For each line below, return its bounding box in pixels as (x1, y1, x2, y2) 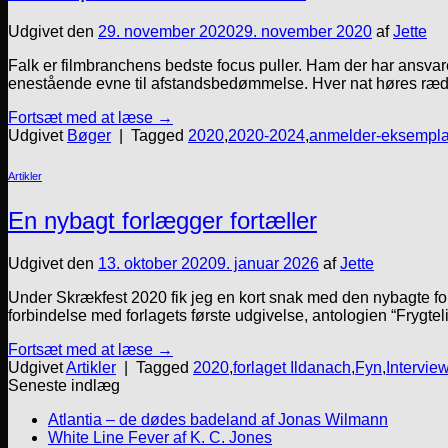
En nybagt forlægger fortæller (8, 207, 317, 235)
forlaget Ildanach (233, 358, 351, 376)
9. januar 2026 (217, 254, 319, 272)
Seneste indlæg (8, 376, 120, 394)
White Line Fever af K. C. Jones (48, 428, 272, 446)
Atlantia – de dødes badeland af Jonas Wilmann (48, 410, 388, 428)
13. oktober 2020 (98, 254, 217, 272)
